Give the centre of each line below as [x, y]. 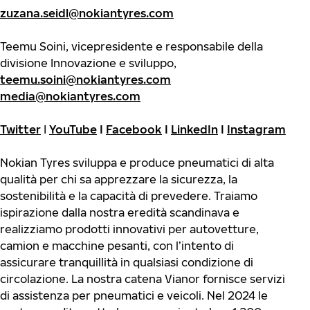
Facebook [134, 129]
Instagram [256, 129]
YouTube [73, 129]
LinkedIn [194, 129]
